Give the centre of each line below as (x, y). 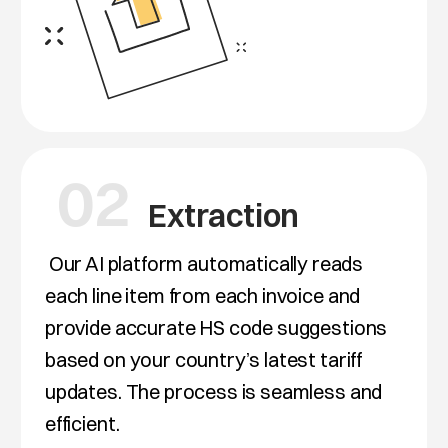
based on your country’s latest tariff (203, 359)
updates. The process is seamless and (213, 391)
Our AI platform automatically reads (206, 263)
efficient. (82, 423)
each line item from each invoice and (202, 295)
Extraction (220, 215)
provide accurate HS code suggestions (216, 327)
